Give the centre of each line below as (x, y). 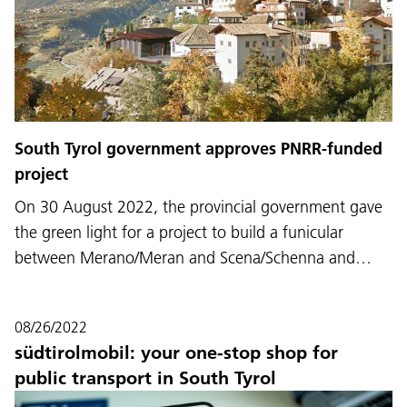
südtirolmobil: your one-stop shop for (176, 352)
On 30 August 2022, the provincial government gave (199, 207)
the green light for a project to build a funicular (179, 232)
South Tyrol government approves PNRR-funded (199, 149)
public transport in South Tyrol (145, 378)
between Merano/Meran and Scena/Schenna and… (193, 258)
